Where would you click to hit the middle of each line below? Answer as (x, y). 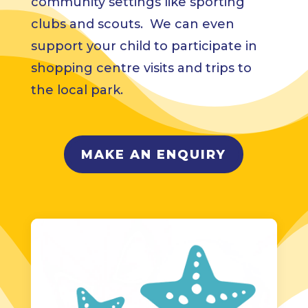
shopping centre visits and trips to (141, 68)
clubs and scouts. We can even (132, 24)
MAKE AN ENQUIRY (154, 154)
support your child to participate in (144, 46)
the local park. (77, 90)
